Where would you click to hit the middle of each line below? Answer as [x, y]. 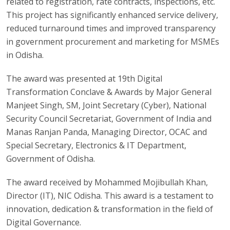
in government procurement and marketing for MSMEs [113, 42]
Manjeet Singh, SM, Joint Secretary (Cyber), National [107, 105]
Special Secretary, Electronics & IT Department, [97, 145]
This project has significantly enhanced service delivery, [112, 15]
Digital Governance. [44, 222]
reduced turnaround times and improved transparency [111, 28]
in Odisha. [25, 55]
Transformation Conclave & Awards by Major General [109, 92]
